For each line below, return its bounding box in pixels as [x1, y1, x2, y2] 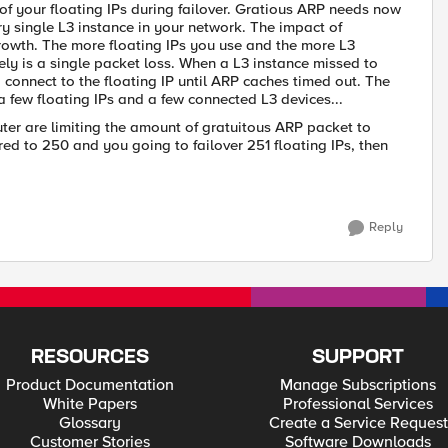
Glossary [58, 413, 121, 433]
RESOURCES [30, 348, 149, 367]
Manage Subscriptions [280, 375, 437, 395]
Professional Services [283, 394, 434, 414]
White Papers [42, 394, 137, 414]
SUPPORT [312, 348, 405, 367]
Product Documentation [5, 375, 174, 395]
